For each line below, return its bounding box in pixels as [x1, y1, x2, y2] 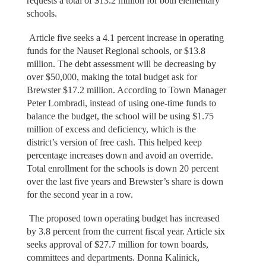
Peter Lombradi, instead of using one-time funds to [26, 97, 216, 108]
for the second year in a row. [26, 189, 135, 199]
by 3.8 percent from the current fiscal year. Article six [26, 226, 225, 237]
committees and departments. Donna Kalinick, [26, 252, 199, 263]
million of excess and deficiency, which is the [26, 123, 196, 134]
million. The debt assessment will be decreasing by [26, 58, 216, 69]
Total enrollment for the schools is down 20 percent [26, 163, 218, 173]
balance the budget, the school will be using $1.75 [26, 110, 214, 121]
